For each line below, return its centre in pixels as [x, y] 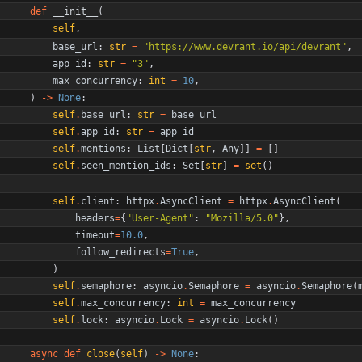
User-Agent [160, 218]
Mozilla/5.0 [242, 218]
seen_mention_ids [126, 165]
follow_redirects [120, 252]
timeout [95, 235]
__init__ [75, 11]
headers [95, 218]
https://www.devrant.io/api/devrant [245, 46]
